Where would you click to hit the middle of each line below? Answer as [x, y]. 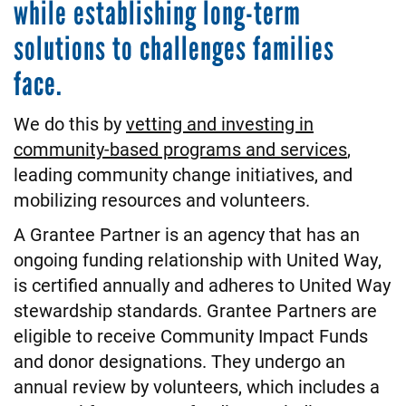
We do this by [70, 124]
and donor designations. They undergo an [179, 361]
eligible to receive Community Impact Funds [191, 336]
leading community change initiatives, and [183, 174]
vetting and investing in [220, 124]
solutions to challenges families [174, 49]
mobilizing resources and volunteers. [164, 200]
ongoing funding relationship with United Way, [198, 260]
